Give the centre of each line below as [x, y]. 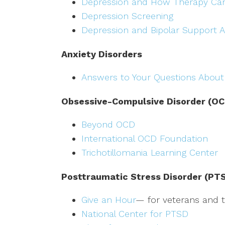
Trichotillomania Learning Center [150, 153]
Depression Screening [127, 16]
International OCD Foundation [145, 139]
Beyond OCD [108, 125]
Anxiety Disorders [102, 54]
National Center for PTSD [136, 214]
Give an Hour [108, 200]
